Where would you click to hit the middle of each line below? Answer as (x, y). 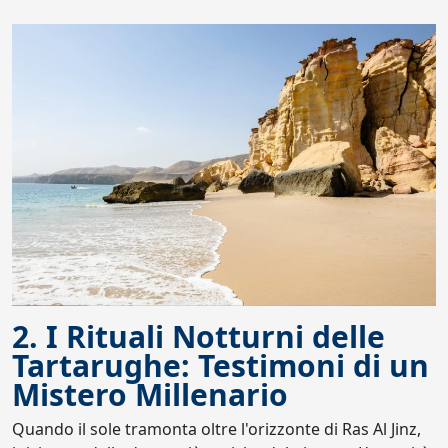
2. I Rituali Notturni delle (198, 337)
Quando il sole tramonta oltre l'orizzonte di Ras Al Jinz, (216, 429)
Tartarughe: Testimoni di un (220, 366)
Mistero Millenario (150, 395)
